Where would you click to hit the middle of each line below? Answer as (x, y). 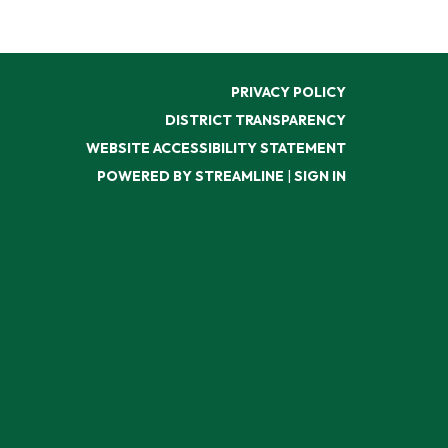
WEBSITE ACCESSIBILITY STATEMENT (216, 147)
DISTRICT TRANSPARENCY (255, 119)
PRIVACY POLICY (288, 91)
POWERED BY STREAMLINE (190, 175)
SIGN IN (320, 175)
